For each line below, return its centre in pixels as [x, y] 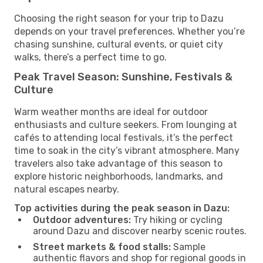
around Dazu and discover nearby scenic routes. [140, 231]
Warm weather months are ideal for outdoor [111, 112]
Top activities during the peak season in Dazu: [122, 208]
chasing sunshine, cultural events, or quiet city [119, 44]
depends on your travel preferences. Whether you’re [129, 31]
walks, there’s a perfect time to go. [90, 57]
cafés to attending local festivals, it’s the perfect [124, 137]
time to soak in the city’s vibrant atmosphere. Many [127, 150]
